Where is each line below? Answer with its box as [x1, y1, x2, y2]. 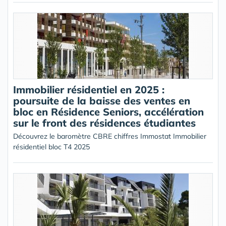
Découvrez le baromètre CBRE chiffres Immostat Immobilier [13, 132, 206, 141]
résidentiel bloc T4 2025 [13, 142, 90, 151]
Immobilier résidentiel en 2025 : [13, 83, 164, 96]
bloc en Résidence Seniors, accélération [13, 105, 204, 118]
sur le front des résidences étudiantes [13, 117, 196, 129]
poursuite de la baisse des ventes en [13, 94, 190, 107]
